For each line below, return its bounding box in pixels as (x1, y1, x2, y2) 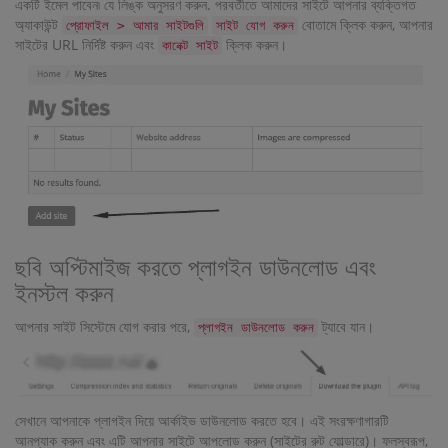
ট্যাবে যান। (318, 316, 374, 336)
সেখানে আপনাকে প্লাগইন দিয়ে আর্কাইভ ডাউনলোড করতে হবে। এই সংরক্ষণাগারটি (15, 411, 389, 431)
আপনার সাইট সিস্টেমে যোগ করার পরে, (15, 316, 194, 336)
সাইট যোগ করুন (216, 17, 294, 33)
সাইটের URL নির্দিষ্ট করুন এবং (15, 34, 158, 54)
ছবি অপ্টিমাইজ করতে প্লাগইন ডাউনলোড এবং (15, 253, 376, 281)
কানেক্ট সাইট (162, 37, 218, 53)
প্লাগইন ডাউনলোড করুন (198, 319, 314, 335)
